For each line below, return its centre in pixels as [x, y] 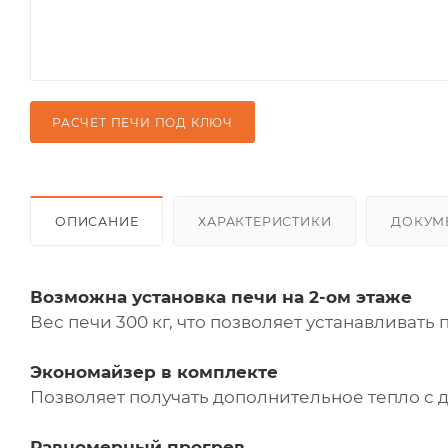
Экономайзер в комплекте [154, 372]
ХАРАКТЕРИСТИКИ [265, 222]
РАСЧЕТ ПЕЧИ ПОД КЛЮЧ [142, 122]
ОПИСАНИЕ [97, 222]
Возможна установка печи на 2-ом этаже [221, 297]
